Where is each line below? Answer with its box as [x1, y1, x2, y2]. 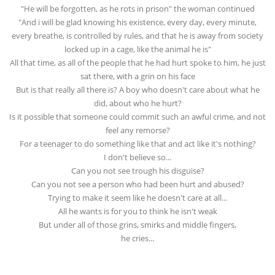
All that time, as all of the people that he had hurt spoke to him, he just [9, 57, 266, 68]
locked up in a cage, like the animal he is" [64, 44, 211, 55]
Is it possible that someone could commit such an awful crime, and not [9, 111, 266, 122]
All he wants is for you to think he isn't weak [58, 206, 217, 217]
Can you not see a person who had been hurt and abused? [31, 179, 244, 190]
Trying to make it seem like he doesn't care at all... [48, 192, 227, 203]
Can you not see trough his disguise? [71, 165, 204, 176]
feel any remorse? [105, 125, 170, 136]
